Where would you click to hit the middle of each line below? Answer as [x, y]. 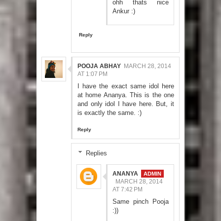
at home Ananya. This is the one [126, 95]
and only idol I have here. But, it [126, 104]
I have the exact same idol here [126, 86]
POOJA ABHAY [99, 66]
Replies [96, 153]
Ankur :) [124, 11]
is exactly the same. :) [110, 112]
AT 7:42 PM [128, 189]
